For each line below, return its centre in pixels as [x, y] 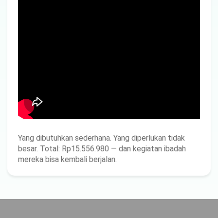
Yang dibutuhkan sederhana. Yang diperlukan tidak [101, 138]
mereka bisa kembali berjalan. [67, 160]
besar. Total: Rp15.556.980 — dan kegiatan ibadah [102, 149]
